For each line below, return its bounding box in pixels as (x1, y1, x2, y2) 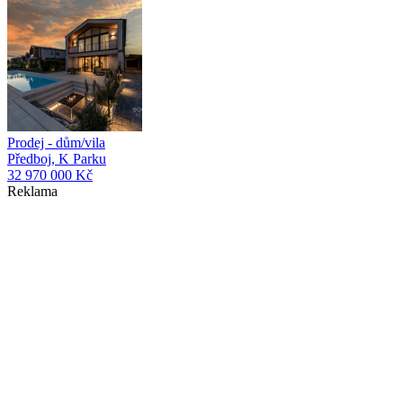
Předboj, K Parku (7, 151, 106, 167)
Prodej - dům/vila (7, 135, 105, 151)
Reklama (7, 184, 58, 200)
